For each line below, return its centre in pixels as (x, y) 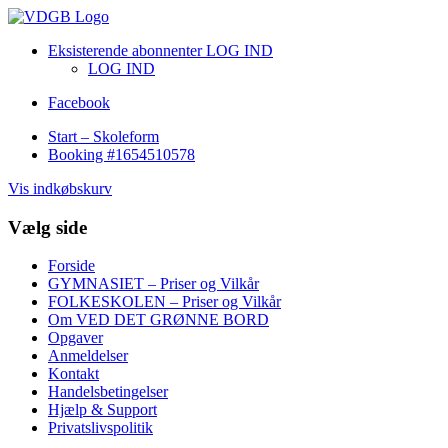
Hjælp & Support (102, 410)
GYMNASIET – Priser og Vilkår (153, 284)
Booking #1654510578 (121, 154)
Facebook (79, 102)
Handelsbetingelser (108, 392)
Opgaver (75, 338)
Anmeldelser (88, 356)
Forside (71, 266)
